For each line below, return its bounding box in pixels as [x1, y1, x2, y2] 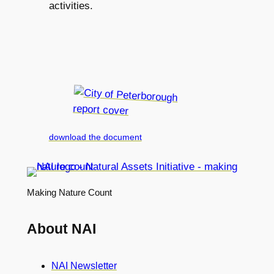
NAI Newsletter [51, 260, 117, 271]
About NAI [26, 220, 96, 237]
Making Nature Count [26, 187, 112, 198]
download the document [48, 132, 142, 143]
